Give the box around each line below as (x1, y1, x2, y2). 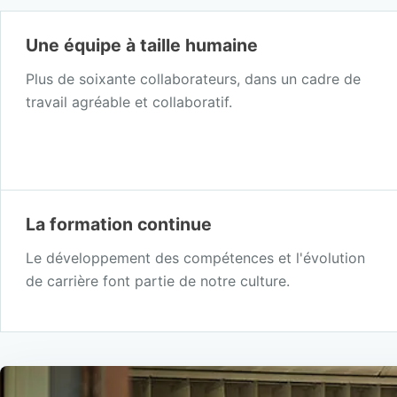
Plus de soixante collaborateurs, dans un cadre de (26, 69, 361, 88)
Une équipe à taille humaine (26, 34, 258, 56)
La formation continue (26, 213, 212, 235)
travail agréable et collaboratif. (26, 92, 232, 111)
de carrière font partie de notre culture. (26, 271, 290, 290)
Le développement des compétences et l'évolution (26, 248, 365, 267)
